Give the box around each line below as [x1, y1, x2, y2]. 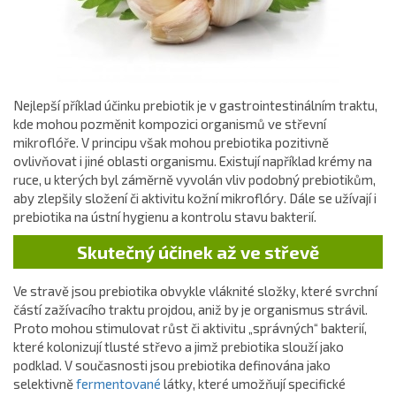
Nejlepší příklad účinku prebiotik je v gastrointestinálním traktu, [13, 97, 377, 113]
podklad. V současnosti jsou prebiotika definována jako [13, 357, 331, 373]
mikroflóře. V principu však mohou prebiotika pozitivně [13, 134, 329, 150]
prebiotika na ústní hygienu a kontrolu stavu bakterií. [13, 209, 316, 225]
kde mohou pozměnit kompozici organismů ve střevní [13, 116, 326, 132]
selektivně [13, 376, 76, 392]
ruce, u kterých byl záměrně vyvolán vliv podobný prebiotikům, [13, 171, 376, 187]
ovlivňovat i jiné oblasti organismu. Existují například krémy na [13, 153, 372, 169]
